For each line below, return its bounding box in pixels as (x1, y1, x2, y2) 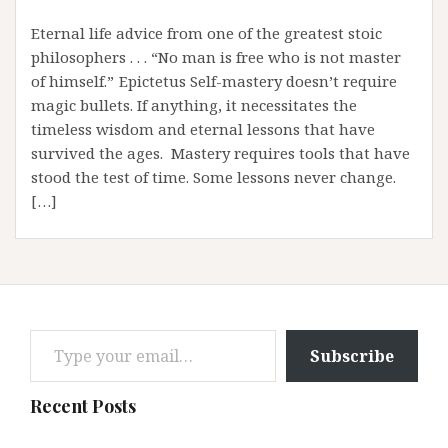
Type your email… (29, 318, 85, 339)
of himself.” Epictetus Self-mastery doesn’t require (31, 70, 397, 91)
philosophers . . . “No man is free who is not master (31, 46, 401, 67)
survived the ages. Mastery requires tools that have (31, 142, 410, 163)
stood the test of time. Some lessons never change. (31, 166, 396, 187)
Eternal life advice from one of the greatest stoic (31, 22, 382, 43)
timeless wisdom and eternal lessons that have (31, 118, 375, 139)
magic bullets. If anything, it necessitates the (31, 94, 357, 115)
